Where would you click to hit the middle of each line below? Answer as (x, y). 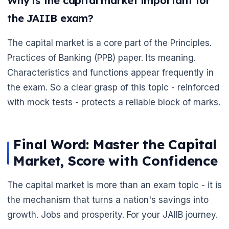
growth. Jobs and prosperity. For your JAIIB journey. (112, 215)
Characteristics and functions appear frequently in (110, 73)
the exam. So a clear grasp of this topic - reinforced (113, 88)
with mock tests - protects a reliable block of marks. (114, 102)
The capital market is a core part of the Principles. (109, 43)
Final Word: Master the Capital (115, 145)
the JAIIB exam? (50, 18)
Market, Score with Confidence (116, 161)
